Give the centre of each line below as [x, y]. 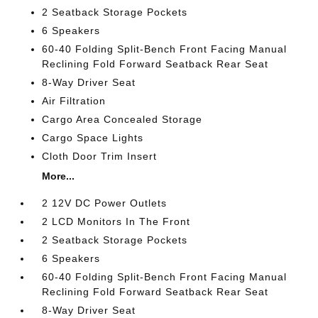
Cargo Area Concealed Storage [122, 119]
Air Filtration [74, 100]
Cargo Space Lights [93, 137]
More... [59, 176]
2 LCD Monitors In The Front [116, 221]
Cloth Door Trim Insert [100, 156]
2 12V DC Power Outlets [105, 203]
